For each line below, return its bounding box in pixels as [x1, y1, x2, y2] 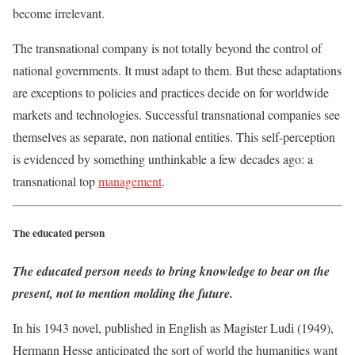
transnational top [13, 172, 98, 189]
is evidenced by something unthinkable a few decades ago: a [13, 150, 313, 167]
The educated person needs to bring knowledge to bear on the [13, 262, 330, 281]
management [98, 172, 162, 189]
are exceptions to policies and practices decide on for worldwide [13, 83, 329, 101]
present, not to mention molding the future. [13, 284, 233, 303]
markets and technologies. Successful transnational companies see [13, 105, 340, 123]
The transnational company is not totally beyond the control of [13, 39, 322, 56]
